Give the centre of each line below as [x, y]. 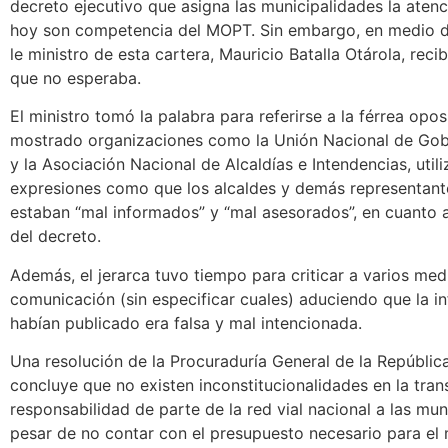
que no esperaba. [75, 78]
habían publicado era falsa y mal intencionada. [186, 322]
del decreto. [55, 236]
